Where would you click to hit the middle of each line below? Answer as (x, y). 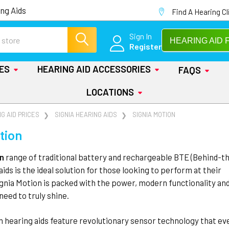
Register (145, 46)
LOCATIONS (110, 92)
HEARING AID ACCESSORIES (94, 69)
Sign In (141, 36)
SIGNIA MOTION (154, 114)
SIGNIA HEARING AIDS (86, 114)
